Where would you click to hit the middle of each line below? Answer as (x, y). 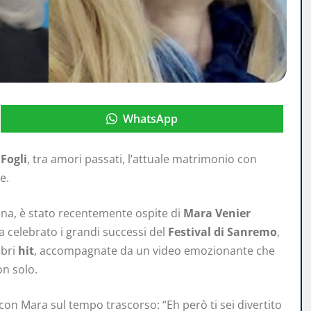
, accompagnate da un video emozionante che (154, 251)
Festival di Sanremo (222, 232)
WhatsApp (150, 119)
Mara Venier (217, 213)
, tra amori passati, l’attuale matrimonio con (142, 159)
